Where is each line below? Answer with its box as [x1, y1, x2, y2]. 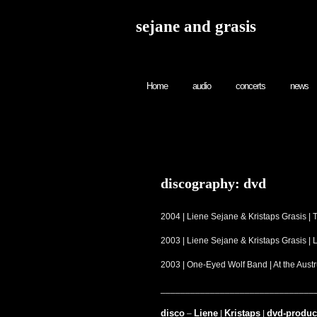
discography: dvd [161, 175, 266, 191]
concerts [236, 81, 265, 91]
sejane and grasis [136, 18, 256, 35]
